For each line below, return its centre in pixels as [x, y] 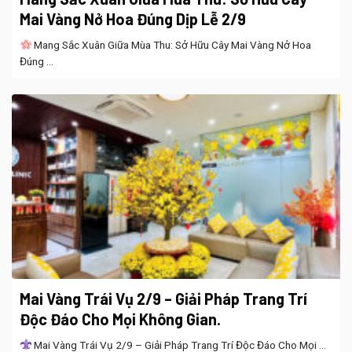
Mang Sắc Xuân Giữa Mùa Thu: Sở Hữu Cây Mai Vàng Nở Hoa [172, 45]
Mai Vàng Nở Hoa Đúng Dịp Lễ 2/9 [133, 19]
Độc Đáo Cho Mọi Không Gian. [120, 319]
